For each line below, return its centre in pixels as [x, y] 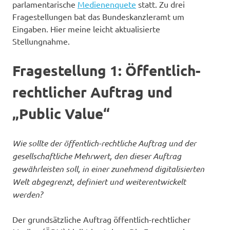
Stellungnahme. [41, 41]
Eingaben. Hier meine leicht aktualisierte [86, 28]
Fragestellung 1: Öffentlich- [107, 70]
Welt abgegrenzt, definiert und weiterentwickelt [99, 181]
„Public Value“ [61, 113]
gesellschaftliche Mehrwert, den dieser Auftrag [97, 156]
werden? [27, 194]
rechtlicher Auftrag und [92, 91]
